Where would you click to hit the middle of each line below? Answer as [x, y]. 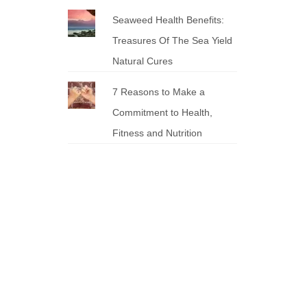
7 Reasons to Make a [159, 92]
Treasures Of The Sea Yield [173, 40]
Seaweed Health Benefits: [169, 20]
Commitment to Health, [163, 112]
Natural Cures [143, 61]
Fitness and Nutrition [158, 133]
